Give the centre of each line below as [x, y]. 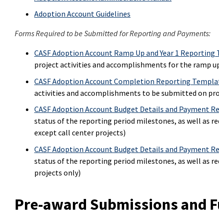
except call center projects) [80, 133]
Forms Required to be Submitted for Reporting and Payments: [113, 33]
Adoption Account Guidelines [82, 14]
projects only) [57, 172]
